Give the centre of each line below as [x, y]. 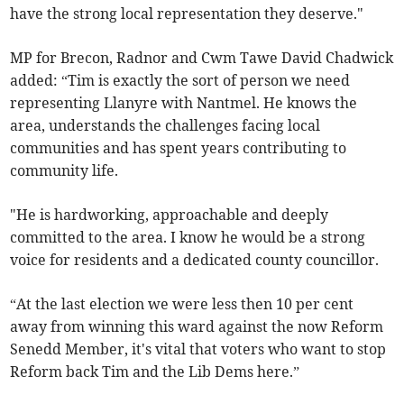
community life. [64, 171]
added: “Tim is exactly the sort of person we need [180, 81]
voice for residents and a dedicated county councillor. [195, 260]
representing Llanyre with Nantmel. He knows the [184, 103]
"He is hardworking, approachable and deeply [170, 215]
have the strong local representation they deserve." [187, 14]
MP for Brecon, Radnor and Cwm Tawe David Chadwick [202, 58]
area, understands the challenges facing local [165, 126]
